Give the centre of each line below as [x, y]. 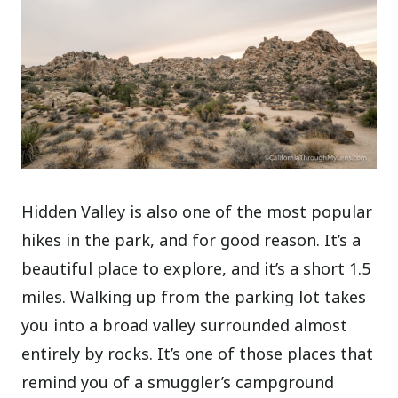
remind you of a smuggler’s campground [178, 382]
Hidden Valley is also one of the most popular [197, 212]
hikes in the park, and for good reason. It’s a [191, 240]
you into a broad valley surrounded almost [185, 326]
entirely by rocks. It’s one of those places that [198, 354]
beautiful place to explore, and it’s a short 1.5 [196, 269]
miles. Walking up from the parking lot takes [194, 297]
